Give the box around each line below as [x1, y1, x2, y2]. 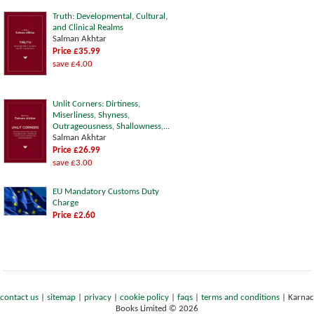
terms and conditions [201, 292, 280, 302]
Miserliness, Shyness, [53, 110, 130, 120]
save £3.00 [53, 158, 93, 168]
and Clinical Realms [53, 22, 123, 32]
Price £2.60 [53, 210, 95, 220]
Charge [53, 198, 78, 207]
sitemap [47, 292, 76, 302]
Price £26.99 [53, 145, 100, 155]
